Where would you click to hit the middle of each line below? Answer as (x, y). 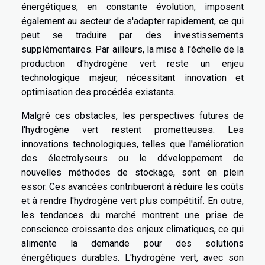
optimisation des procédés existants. (98, 92)
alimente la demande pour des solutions (132, 243)
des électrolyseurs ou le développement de (132, 158)
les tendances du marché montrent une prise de (132, 215)
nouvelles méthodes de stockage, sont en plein (132, 172)
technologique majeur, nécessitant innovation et (132, 77)
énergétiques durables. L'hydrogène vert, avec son (132, 257)
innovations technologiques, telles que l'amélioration (132, 144)
